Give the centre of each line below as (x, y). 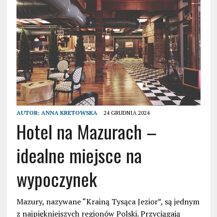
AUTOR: (29, 113)
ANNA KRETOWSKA (69, 113)
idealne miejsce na (79, 155)
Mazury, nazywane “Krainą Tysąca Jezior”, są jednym (108, 202)
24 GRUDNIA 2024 (126, 113)
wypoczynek (56, 179)
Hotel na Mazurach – (86, 132)
